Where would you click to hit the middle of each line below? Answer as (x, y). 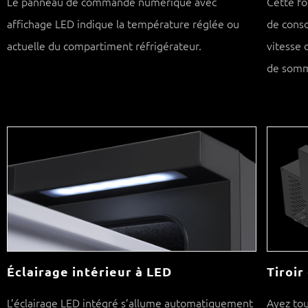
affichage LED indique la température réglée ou (123, 24)
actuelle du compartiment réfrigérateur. (104, 46)
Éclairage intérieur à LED (89, 272)
